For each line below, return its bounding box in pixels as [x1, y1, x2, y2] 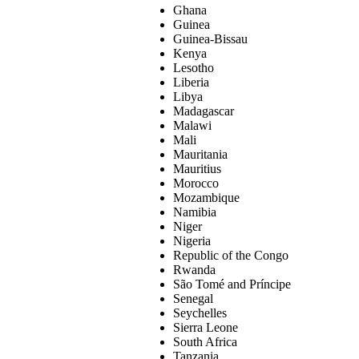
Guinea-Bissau [173, 31, 248, 46]
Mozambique [173, 190, 240, 204]
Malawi [173, 118, 212, 132]
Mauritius [173, 161, 221, 175]
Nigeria [173, 233, 211, 248]
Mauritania [173, 147, 228, 161]
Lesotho [173, 60, 214, 75]
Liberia [173, 75, 209, 89]
